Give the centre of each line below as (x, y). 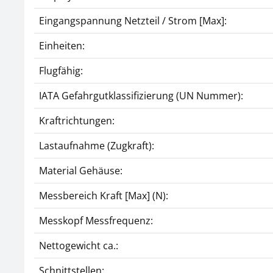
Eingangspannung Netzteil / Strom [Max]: (133, 21)
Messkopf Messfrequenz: (96, 221)
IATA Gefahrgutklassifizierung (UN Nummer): (141, 96)
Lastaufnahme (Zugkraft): (97, 146)
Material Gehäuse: (81, 171)
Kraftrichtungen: (77, 121)
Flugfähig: (61, 71)
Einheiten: (62, 46)
